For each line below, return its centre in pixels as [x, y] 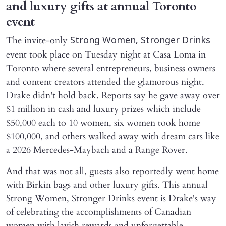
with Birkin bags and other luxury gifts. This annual [107, 185]
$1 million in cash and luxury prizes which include [103, 109]
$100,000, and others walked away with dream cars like [113, 136]
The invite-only [38, 40]
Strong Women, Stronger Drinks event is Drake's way [111, 198]
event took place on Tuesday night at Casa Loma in [106, 54]
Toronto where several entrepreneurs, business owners [111, 68]
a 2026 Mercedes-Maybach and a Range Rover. [98, 150]
